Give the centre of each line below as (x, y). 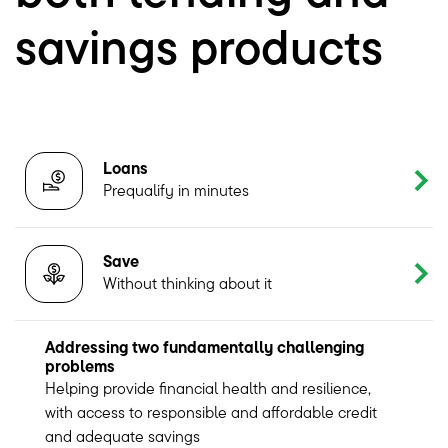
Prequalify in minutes (176, 190)
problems (80, 365)
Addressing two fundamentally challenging (204, 346)
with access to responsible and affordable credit (211, 411)
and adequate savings (122, 435)
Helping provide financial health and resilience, (208, 387)
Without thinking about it (187, 283)
